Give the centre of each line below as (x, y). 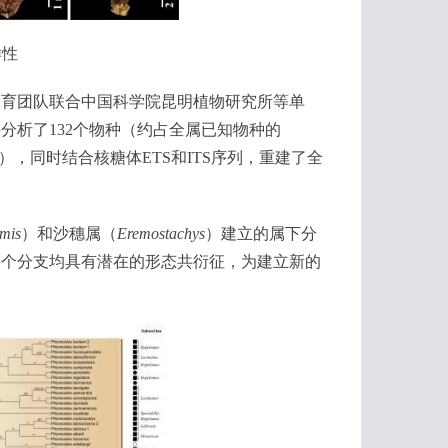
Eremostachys (161, 233)
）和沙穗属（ (69, 233)
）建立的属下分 (261, 233)
